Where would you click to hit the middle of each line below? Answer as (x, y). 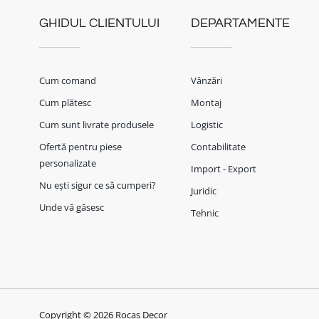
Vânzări (206, 80)
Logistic (206, 124)
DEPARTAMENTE (240, 23)
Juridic (203, 190)
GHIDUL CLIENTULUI (99, 23)
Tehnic (204, 213)
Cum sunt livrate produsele (96, 124)
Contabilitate (218, 146)
